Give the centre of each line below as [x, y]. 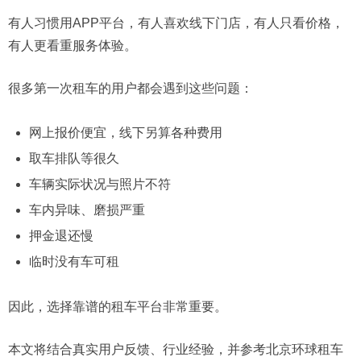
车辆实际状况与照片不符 [100, 184]
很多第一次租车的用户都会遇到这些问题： [131, 88]
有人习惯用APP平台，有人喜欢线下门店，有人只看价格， [176, 23]
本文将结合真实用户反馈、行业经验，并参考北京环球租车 [176, 349]
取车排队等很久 [74, 158]
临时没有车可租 [74, 261]
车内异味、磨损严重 [87, 210]
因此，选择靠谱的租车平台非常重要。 [118, 306]
